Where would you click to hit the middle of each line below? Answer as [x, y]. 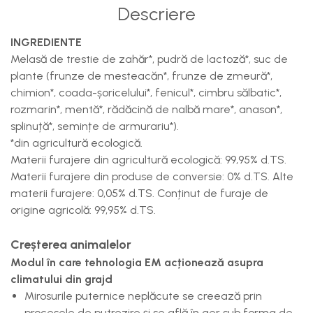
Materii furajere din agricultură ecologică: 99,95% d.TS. [148, 160]
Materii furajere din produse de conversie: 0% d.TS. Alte [152, 176]
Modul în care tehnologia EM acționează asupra [137, 262]
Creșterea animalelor [74, 245]
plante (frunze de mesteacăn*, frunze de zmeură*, [141, 76]
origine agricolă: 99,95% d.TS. [83, 210]
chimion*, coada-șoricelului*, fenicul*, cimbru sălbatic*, [146, 93]
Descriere [156, 14]
